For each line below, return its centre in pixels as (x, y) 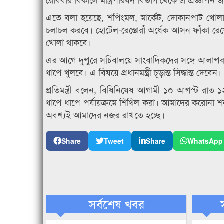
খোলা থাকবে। (69, 42)
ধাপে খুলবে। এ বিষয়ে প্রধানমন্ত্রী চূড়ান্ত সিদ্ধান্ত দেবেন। (134, 72)
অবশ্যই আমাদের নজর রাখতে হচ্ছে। (105, 115)
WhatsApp (205, 141)
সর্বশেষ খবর (116, 204)
